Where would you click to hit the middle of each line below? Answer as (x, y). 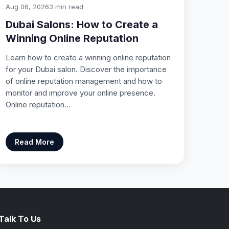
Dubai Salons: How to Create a (82, 24)
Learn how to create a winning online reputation (88, 57)
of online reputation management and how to (84, 81)
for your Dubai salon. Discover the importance (86, 69)
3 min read (66, 6)
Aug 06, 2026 (27, 6)
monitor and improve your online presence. (80, 93)
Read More (34, 142)
